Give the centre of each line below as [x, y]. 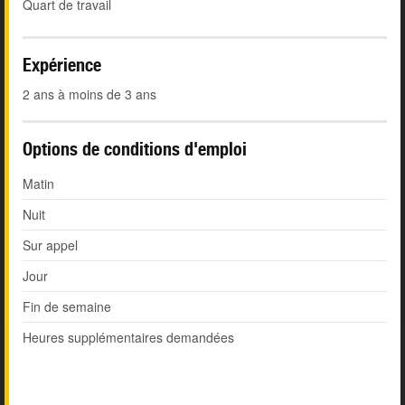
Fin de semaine [67, 307]
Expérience [62, 65]
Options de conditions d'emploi [135, 149]
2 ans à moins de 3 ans [89, 94]
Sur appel [50, 245]
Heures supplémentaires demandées [128, 338]
